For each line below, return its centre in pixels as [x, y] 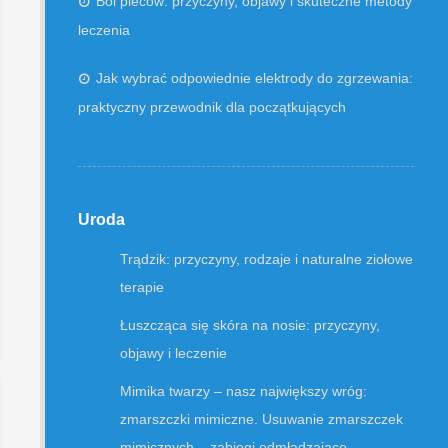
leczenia [104, 30]
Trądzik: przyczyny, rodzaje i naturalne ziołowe [267, 259]
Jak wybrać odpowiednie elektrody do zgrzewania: [255, 78]
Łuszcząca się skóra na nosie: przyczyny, [250, 325]
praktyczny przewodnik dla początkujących [212, 107]
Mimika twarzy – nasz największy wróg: [244, 391]
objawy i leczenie [174, 353]
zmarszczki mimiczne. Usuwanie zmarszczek [262, 419]
